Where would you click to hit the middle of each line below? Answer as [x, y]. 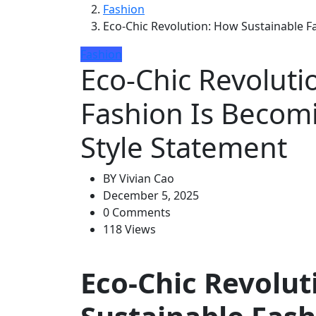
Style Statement [184, 147]
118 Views [129, 230]
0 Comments [137, 213]
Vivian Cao [145, 179]
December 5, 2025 [151, 196]
